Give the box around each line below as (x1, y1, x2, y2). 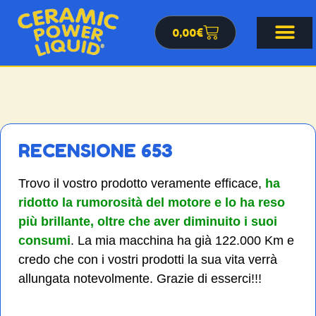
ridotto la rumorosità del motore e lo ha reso (18, 195, 285, 209)
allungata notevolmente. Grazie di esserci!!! (18, 271, 262, 286)
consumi (18, 233, 71, 248)
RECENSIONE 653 (18, 139, 173, 162)
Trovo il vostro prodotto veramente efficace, (18, 176, 262, 190)
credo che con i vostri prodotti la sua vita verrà (18, 252, 277, 267)
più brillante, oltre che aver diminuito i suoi (18, 214, 277, 229)
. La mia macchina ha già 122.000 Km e (71, 233, 294, 248)
